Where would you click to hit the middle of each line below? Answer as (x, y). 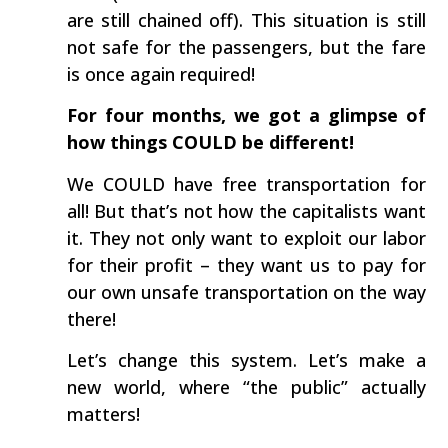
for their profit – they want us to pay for (246, 264)
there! (91, 318)
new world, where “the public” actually (246, 387)
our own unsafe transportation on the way (246, 291)
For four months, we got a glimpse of (246, 115)
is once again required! (160, 74)
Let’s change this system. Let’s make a (246, 360)
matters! (103, 414)
